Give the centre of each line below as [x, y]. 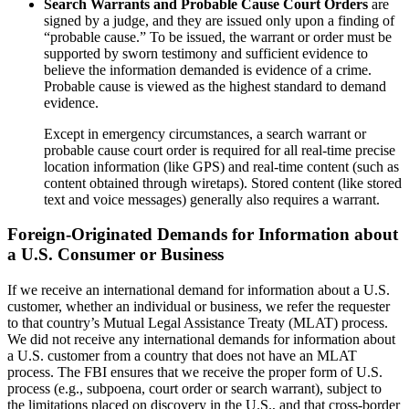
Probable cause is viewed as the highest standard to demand [215, 86]
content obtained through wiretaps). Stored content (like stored [223, 183]
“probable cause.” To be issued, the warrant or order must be [218, 37]
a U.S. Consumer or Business [115, 255]
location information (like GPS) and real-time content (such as [221, 166]
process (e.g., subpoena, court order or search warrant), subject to [194, 389]
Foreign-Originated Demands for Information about [203, 235]
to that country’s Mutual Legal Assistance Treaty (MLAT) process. [198, 323]
